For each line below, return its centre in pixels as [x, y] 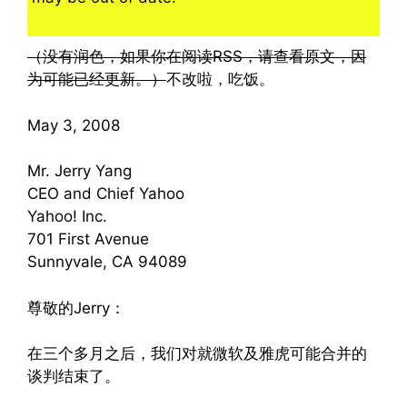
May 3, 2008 [74, 125]
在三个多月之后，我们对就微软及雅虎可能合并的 [197, 353]
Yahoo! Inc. [67, 216]
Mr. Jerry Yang [79, 171]
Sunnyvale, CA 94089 [107, 262]
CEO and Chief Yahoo [106, 194]
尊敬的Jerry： [76, 308]
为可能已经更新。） [97, 79]
